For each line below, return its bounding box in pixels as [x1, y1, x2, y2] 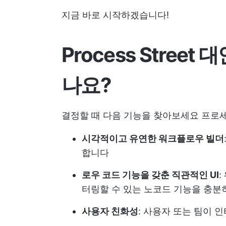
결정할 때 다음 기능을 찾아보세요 [62, 110, 201, 121]
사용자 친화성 [82, 206, 138, 216]
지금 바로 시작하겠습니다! [62, 10, 169, 20]
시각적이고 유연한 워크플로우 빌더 [82, 133, 224, 144]
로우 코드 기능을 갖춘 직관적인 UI [82, 169, 219, 180]
